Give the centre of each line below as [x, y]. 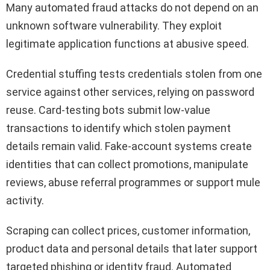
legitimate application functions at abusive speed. [127, 44]
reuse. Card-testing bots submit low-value [108, 110]
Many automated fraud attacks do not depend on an [132, 8]
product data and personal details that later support [132, 249]
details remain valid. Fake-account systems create [129, 146]
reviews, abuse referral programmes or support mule [133, 183]
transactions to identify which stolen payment [118, 128]
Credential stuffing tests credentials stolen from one [134, 74]
